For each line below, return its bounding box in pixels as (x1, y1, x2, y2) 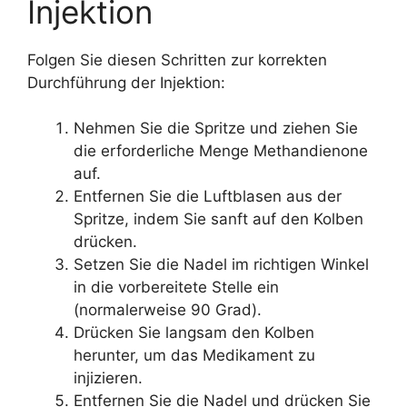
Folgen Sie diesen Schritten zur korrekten (27, 50, 327, 69)
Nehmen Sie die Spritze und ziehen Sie (74, 119, 358, 138)
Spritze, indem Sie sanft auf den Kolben (74, 210, 363, 229)
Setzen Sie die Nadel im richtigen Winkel (74, 255, 369, 274)
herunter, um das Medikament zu (74, 346, 315, 365)
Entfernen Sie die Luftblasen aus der (74, 187, 342, 206)
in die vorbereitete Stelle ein (74, 278, 279, 297)
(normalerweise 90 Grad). (74, 301, 262, 320)
